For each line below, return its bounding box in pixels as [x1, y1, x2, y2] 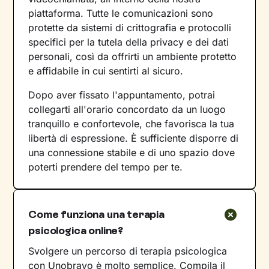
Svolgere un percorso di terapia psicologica [28, 244, 228, 257]
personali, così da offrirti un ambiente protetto [28, 50, 237, 62]
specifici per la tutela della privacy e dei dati [28, 35, 229, 48]
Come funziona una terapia [28, 207, 165, 221]
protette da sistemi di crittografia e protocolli [28, 21, 232, 34]
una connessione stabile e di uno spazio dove [28, 146, 235, 159]
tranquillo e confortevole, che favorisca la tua [28, 117, 235, 130]
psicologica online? [28, 223, 123, 237]
